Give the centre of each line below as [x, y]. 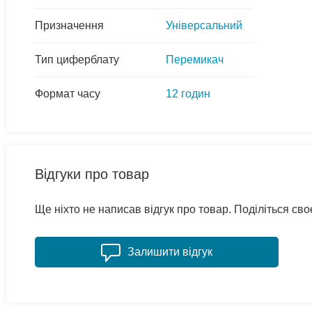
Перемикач [195, 59]
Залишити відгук [170, 251]
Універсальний [204, 25]
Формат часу [68, 93]
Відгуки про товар [92, 174]
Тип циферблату [77, 59]
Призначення [69, 25]
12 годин [188, 93]
